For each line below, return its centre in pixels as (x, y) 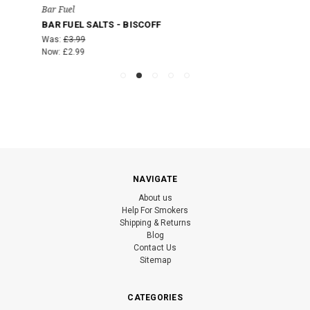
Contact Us (155, 248)
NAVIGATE (155, 180)
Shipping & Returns (155, 223)
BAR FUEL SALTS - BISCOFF (79, 25)
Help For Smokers (155, 211)
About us (155, 198)
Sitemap (155, 261)
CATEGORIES (155, 298)
